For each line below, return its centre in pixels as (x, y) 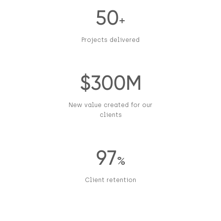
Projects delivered (110, 40)
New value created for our (110, 105)
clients (110, 115)
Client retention (110, 180)
